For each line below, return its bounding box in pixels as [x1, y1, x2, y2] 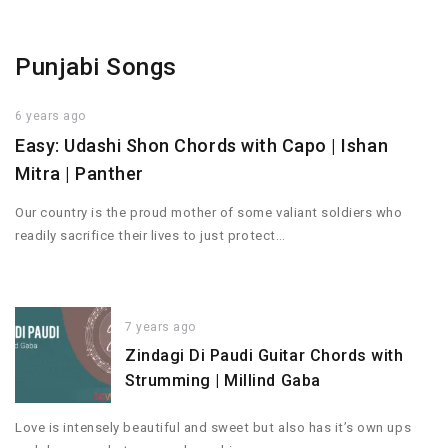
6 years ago [15, 109, 86, 124]
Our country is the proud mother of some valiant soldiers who [15, 205, 403, 221]
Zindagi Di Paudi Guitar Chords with [125, 346, 404, 366]
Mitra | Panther [15, 163, 144, 185]
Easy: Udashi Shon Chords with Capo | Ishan [15, 135, 389, 157]
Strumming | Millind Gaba [125, 371, 321, 391]
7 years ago [125, 320, 196, 335]
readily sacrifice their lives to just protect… [15, 228, 286, 244]
